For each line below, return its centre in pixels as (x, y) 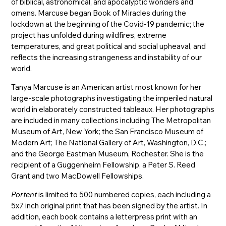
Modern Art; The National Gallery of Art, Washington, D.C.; (109, 142)
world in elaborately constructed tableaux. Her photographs (113, 109)
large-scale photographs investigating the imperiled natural (112, 98)
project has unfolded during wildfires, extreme (89, 35)
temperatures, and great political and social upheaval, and (109, 46)
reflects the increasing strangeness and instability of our (107, 57)
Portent (24, 194)
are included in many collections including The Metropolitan (111, 120)
